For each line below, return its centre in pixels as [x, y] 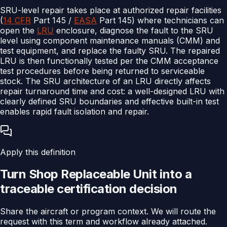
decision [152, 189]
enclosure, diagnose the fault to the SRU [134, 30]
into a [174, 174]
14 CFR [17, 20]
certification [92, 189]
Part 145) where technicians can [160, 20]
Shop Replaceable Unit [93, 174]
